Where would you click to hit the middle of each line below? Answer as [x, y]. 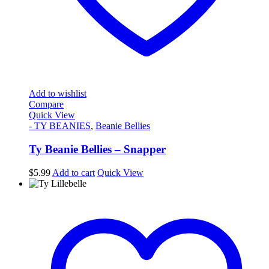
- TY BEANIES [60, 126]
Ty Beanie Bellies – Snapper [97, 150]
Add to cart [74, 172]
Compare [46, 104]
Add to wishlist [58, 94]
